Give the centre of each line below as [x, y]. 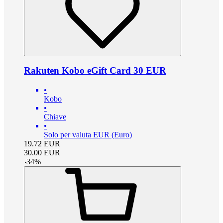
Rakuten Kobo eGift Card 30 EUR [95, 71]
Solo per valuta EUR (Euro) [88, 134]
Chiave [55, 116]
